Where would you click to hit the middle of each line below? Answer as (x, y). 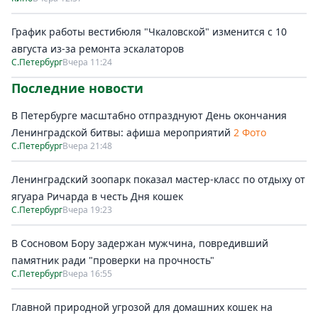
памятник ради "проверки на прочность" (113, 260)
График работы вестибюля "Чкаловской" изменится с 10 (149, 32)
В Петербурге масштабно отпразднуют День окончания (149, 115)
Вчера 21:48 (87, 146)
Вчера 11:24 (87, 62)
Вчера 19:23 (87, 210)
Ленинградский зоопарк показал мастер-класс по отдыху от (158, 179)
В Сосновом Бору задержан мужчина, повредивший (140, 243)
